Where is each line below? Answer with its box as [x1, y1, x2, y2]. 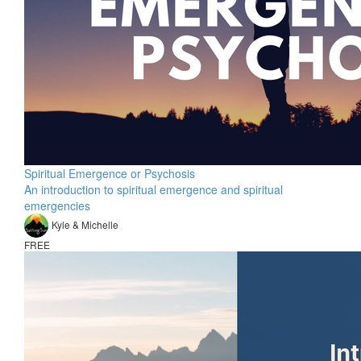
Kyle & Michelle [52, 217, 118, 231]
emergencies [24, 197, 90, 214]
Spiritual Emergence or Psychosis [24, 165, 195, 181]
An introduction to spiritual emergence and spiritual [24, 181, 283, 197]
